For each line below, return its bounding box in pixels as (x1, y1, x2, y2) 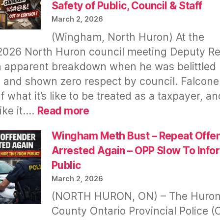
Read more (37, 104, 89, 117)
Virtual (88, 166, 122, 179)
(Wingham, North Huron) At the (52, 30, 204, 43)
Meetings (88, 141, 135, 154)
